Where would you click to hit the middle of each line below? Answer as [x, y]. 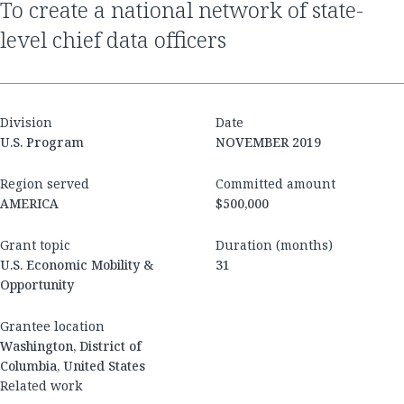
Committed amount [275, 184]
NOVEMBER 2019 [268, 142]
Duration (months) [274, 245]
